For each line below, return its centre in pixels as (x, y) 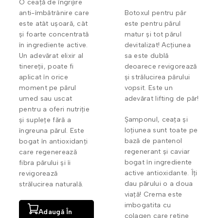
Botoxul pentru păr (155, 13)
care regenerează (48, 152)
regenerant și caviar (157, 151)
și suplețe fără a (45, 120)
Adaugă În (55, 212)
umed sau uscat (46, 98)
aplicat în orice (44, 77)
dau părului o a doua (159, 183)
